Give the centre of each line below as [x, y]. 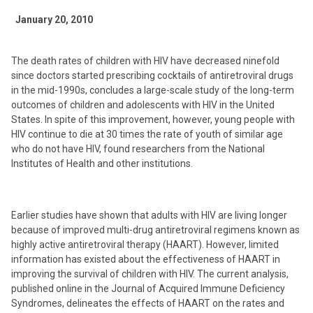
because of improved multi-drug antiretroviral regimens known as [155, 230]
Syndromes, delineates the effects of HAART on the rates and [148, 303]
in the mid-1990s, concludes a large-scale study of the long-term [153, 90]
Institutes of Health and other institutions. [102, 163]
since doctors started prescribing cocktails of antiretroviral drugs [152, 75]
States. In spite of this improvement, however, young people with [153, 119]
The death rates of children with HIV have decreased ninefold [145, 61]
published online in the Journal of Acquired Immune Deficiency [148, 289]
